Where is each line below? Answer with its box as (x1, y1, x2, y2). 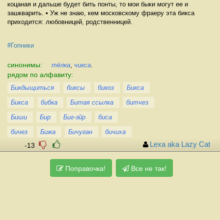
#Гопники (7, 41, 34, 49)
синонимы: (7, 60, 44, 69)
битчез (126, 98, 148, 106)
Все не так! (129, 164, 166, 172)
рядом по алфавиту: (7, 70, 73, 79)
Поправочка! (63, 164, 106, 172)
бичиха (105, 128, 126, 136)
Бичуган (68, 128, 92, 136)
